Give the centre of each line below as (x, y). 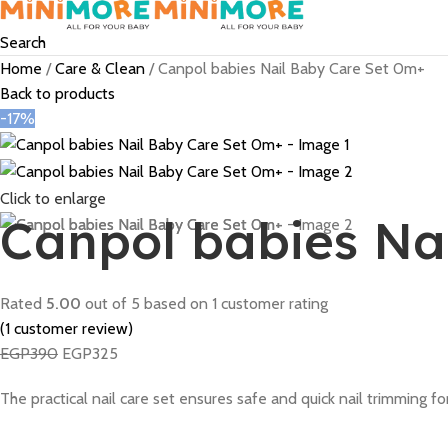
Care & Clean (102, 68)
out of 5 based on (146, 304)
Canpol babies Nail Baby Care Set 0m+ (291, 68)
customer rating (272, 304)
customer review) (71, 329)
